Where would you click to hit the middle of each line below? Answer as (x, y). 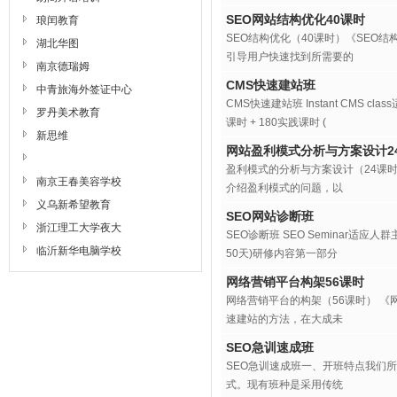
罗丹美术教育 (68, 113)
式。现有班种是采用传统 (284, 385)
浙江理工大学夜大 (79, 228)
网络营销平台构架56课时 (295, 282)
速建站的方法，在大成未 (284, 319)
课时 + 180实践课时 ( (276, 122)
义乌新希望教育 (74, 205)
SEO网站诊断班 (270, 216)
